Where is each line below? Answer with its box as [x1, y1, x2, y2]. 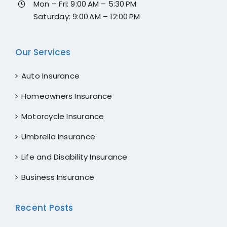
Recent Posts [15, 201, 73, 214]
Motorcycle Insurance [21, 110, 104, 122]
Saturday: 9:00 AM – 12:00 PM [33, 11, 140, 22]
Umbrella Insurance [21, 131, 96, 142]
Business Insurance [21, 171, 95, 182]
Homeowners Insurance [21, 90, 112, 101]
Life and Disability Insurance [21, 151, 128, 162]
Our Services [15, 46, 71, 58]
